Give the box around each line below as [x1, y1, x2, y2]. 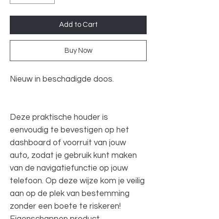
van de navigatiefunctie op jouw [10, 163, 128, 173]
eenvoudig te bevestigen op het [10, 125, 129, 134]
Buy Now [64, 46, 92, 54]
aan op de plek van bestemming [10, 189, 130, 198]
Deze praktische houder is [10, 112, 108, 122]
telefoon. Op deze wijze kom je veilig [10, 176, 145, 185]
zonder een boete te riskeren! [10, 201, 121, 211]
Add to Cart [59, 21, 98, 28]
